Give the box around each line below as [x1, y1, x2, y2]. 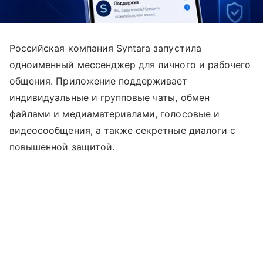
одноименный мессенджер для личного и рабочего [9, 59, 251, 71]
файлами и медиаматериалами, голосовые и [9, 108, 220, 120]
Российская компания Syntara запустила [9, 42, 201, 55]
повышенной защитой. [9, 141, 114, 153]
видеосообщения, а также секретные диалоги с [9, 124, 236, 137]
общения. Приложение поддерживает [9, 75, 188, 87]
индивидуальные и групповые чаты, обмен [9, 92, 210, 104]
